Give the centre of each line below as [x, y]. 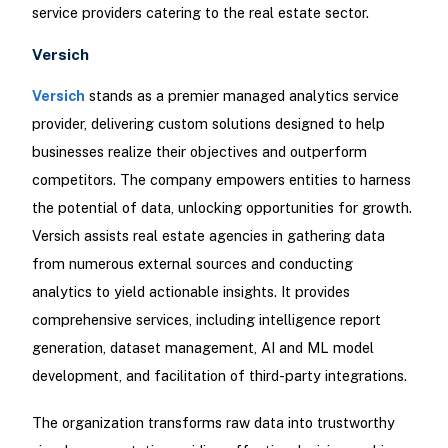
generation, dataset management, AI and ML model [202, 348]
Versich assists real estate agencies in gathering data [208, 236]
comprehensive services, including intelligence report [206, 320]
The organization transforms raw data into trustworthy [213, 423]
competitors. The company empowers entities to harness [221, 180]
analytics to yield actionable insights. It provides [190, 292]
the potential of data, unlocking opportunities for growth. [221, 208]
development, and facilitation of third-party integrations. [219, 376]
